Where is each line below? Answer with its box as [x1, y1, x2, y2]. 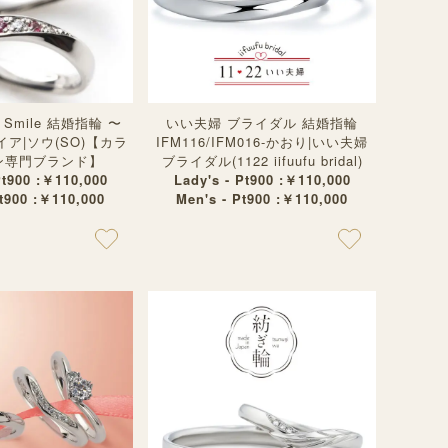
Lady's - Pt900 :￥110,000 [173, 170, 351, 189]
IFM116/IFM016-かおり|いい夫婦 [156, 132, 368, 151]
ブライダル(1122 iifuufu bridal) [161, 151, 363, 170]
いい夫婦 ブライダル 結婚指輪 [166, 113, 358, 132]
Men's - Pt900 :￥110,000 [176, 189, 348, 208]
